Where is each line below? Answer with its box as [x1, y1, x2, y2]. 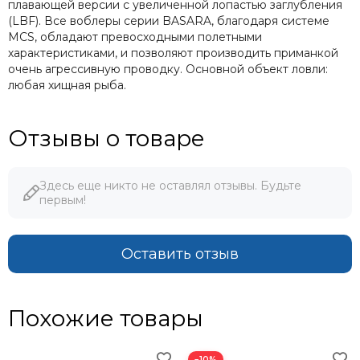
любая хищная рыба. [8, 77, 126, 92]
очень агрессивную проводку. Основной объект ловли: [8, 61, 328, 76]
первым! [39, 192, 86, 207]
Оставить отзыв [121, 244, 239, 263]
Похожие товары [8, 304, 203, 332]
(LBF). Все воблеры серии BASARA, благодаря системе [8, 13, 329, 28]
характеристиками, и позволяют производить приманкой [8, 45, 338, 60]
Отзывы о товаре [8, 124, 205, 152]
